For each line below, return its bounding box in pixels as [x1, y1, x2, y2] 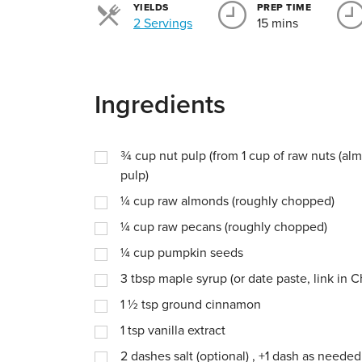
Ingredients [95, 90, 225, 120]
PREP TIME [257, 2, 312, 13]
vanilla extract [148, 322, 225, 339]
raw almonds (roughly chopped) [158, 193, 335, 209]
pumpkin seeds [158, 245, 243, 261]
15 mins [257, 15, 298, 32]
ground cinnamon [162, 297, 261, 313]
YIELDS [133, 2, 169, 13]
